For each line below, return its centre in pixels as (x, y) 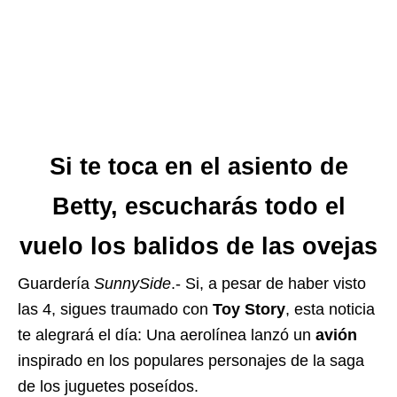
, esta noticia (330, 310)
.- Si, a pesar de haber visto (269, 284)
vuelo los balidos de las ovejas (198, 247)
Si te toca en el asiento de (198, 167)
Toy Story (247, 310)
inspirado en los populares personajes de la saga (191, 361)
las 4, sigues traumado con (113, 310)
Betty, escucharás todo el (198, 207)
